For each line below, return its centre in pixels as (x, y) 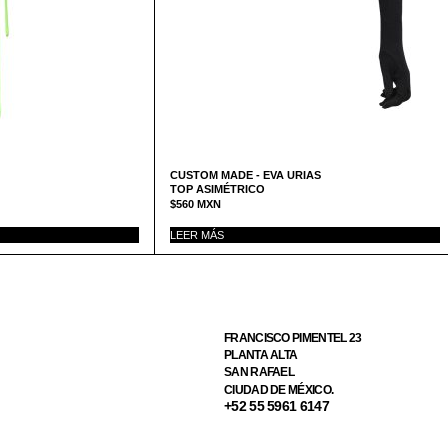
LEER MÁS (197, 235)
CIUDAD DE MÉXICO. (279, 389)
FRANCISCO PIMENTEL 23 (293, 337)
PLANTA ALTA (261, 354)
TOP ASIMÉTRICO (217, 189)
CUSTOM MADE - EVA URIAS (245, 175)
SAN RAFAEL (259, 372)
